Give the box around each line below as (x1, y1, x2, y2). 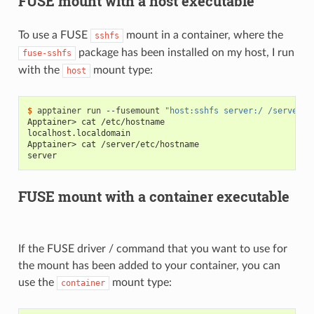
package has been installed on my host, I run (75, 47, 294, 59)
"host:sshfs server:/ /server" (164, 106, 307, 116)
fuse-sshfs (22, 48, 71, 59)
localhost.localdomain (27, 128, 130, 139)
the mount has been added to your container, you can (18, 260, 280, 272)
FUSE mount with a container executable (18, 187, 289, 206)
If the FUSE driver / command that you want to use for (18, 243, 287, 255)
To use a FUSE (18, 29, 90, 41)
